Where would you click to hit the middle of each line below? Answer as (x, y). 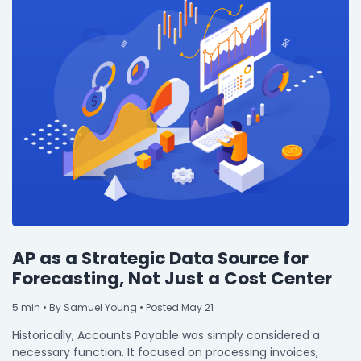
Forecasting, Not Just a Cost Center (172, 278)
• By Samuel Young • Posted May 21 (127, 307)
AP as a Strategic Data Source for (160, 258)
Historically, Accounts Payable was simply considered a (166, 335)
